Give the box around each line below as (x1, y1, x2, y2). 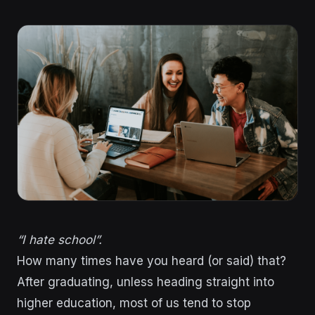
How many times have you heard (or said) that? (17, 253, 286, 268)
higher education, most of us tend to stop (17, 295, 251, 310)
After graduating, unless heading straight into (17, 274, 274, 289)
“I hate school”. (17, 232, 102, 247)
